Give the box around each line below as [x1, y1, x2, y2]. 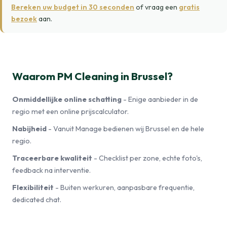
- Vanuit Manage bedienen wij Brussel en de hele [47, 124, 204, 133]
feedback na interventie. [12, 166, 91, 175]
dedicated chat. [12, 195, 61, 204]
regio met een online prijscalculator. [12, 107, 129, 116]
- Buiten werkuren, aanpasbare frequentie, [54, 183, 195, 192]
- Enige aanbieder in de [122, 95, 198, 104]
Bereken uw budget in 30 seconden [11, 3, 134, 12]
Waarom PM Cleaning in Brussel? [12, 69, 173, 83]
